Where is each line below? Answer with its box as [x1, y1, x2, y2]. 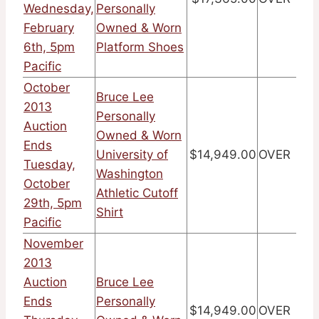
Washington [96, 167, 163, 182]
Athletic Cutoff [96, 186, 178, 201]
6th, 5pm [23, 40, 75, 55]
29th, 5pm [23, 196, 82, 211]
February [23, 21, 74, 36]
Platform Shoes [96, 40, 184, 55]
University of [96, 147, 168, 162]
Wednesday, [23, 1, 94, 16]
